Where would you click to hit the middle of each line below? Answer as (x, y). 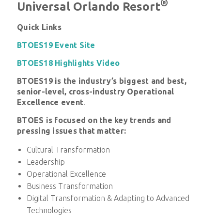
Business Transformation (70, 186)
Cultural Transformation (68, 149)
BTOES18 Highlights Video (68, 63)
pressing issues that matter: (71, 131)
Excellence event (50, 102)
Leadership (47, 162)
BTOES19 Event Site (56, 45)
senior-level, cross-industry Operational (95, 91)
